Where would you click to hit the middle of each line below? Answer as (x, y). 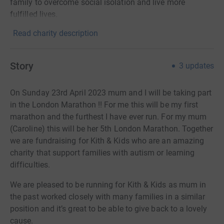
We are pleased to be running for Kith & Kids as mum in (108, 184)
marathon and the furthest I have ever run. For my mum (108, 116)
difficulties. (30, 164)
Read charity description (55, 33)
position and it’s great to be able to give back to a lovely (108, 208)
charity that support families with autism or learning (102, 152)
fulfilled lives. (34, 14)
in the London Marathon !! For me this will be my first (104, 104)
